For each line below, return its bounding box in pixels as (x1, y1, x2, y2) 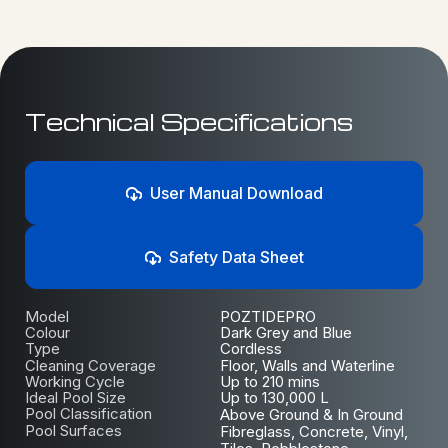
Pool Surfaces (25, 420, 122, 440)
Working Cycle (25, 371, 125, 391)
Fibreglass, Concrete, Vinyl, (220, 421, 409, 441)
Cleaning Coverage (25, 355, 156, 375)
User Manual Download (141, 182, 323, 203)
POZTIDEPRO (220, 306, 317, 326)
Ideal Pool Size (25, 387, 126, 407)
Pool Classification (25, 403, 152, 423)
